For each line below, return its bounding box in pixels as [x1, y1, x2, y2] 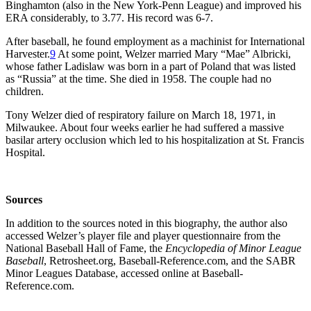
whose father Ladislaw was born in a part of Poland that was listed [6, 60, 296, 72]
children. [6, 85, 44, 97]
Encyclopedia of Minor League [165, 242, 301, 254]
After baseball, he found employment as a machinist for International [6, 35, 305, 47]
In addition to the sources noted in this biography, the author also [6, 217, 287, 229]
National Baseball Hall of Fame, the [6, 242, 165, 254]
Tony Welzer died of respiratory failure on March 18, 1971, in [6, 108, 276, 121]
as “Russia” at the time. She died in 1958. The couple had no [6, 72, 271, 85]
